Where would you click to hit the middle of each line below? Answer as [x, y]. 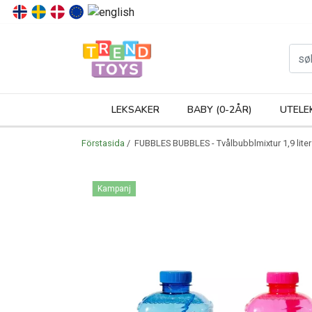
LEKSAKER [135, 110]
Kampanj [114, 189]
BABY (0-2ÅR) [219, 110]
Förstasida [103, 143]
